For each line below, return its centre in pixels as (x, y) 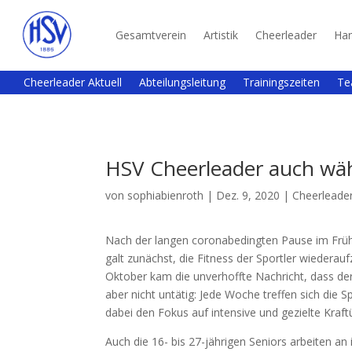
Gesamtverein (151, 35)
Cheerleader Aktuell (73, 82)
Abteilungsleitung (182, 82)
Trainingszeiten (281, 82)
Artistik (221, 35)
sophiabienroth (166, 195)
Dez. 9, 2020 (248, 195)
